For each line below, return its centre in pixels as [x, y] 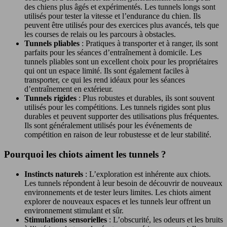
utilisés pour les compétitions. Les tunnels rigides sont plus [117, 107]
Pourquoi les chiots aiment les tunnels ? [85, 154]
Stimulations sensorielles [67, 219]
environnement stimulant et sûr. [74, 210]
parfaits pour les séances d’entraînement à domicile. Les [113, 53]
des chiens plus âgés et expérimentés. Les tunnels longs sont [120, 7]
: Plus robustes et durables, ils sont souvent [146, 98]
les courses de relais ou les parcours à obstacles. [100, 34]
